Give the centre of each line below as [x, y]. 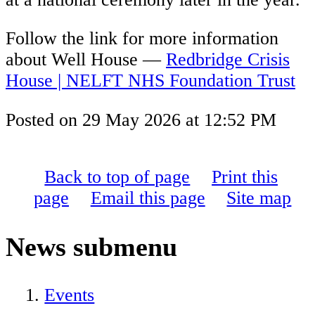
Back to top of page [117, 177]
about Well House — [86, 60]
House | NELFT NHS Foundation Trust [150, 81]
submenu [125, 247]
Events [70, 295]
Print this [245, 177]
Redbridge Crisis [228, 60]
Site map [259, 198]
